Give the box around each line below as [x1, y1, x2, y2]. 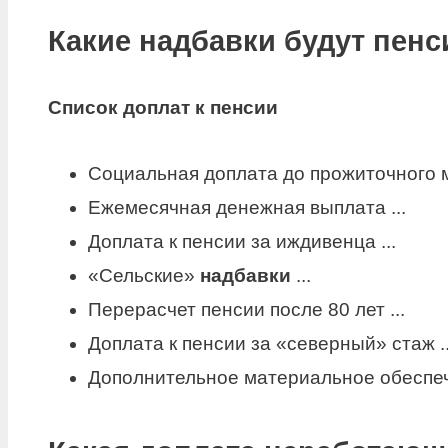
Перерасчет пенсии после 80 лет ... [88, 299, 405, 321]
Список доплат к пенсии [48, 96, 278, 118]
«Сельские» [88, 265, 200, 287]
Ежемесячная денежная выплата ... [88, 197, 406, 219]
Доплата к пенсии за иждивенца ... [88, 231, 396, 253]
